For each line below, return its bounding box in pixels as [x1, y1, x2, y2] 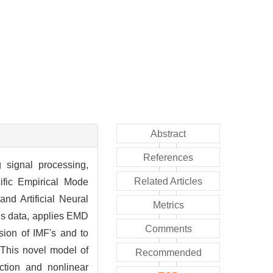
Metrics [152, 199, 184, 210]
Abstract [151, 128, 186, 139]
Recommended [135, 247, 202, 258]
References [143, 152, 193, 163]
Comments [144, 223, 192, 234]
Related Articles [134, 175, 202, 186]
